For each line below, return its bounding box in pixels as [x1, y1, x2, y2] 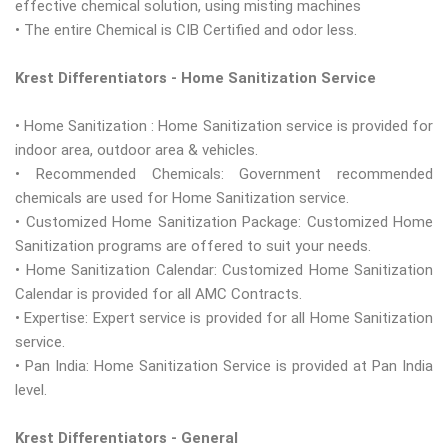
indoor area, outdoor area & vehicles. [15, 141, 258, 160]
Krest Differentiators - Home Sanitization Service [15, 69, 376, 88]
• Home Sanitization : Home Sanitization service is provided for [15, 117, 433, 136]
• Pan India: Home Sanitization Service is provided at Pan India [15, 357, 433, 376]
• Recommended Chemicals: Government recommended [15, 165, 433, 184]
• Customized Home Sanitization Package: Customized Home [15, 213, 433, 232]
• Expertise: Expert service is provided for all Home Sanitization [15, 309, 433, 328]
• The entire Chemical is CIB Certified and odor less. [15, 21, 357, 40]
